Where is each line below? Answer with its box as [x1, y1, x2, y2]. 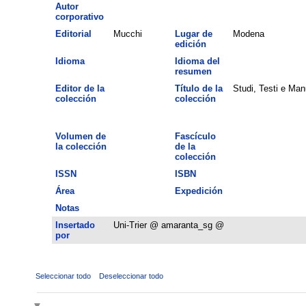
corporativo [55, 11, 104, 22]
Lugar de [174, 28, 212, 39]
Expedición [174, 185, 223, 196]
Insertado [55, 219, 95, 230]
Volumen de [55, 130, 106, 141]
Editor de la [55, 83, 105, 94]
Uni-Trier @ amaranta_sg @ [113, 219, 224, 230]
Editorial [55, 28, 92, 39]
